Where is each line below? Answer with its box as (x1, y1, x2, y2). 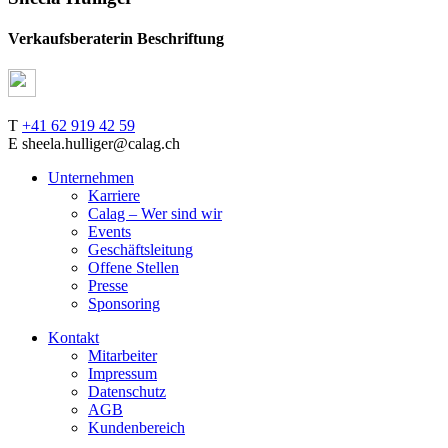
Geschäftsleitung (88, 241, 193, 259)
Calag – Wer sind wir (88, 205, 222, 223)
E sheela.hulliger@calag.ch (8, 135, 180, 153)
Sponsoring (88, 295, 160, 313)
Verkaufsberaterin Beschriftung (8, 29, 224, 47)
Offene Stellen (88, 259, 179, 277)
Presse (88, 277, 128, 295)
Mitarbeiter (88, 347, 157, 365)
